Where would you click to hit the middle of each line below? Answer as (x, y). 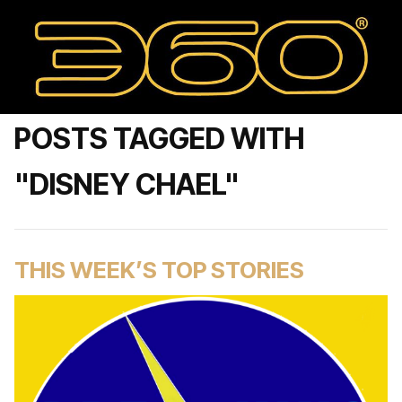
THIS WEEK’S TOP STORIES (159, 270)
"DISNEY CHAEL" (127, 184)
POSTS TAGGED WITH (159, 139)
